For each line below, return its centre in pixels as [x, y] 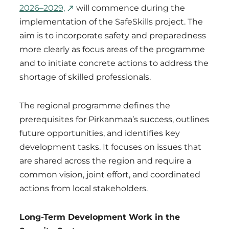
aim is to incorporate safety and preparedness [113, 36]
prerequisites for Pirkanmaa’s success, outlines [114, 120]
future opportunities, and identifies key [100, 133]
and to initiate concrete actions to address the [114, 63]
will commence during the [130, 8]
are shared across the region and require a [105, 161]
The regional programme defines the [95, 106]
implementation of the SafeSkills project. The [111, 22]
